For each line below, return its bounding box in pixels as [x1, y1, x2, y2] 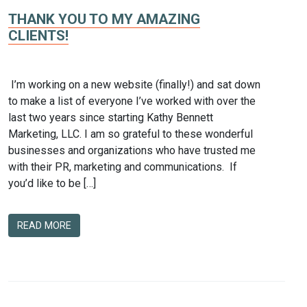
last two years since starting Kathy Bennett [8, 110, 213, 124]
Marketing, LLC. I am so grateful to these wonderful [8, 127, 253, 140]
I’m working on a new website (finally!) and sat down [8, 77, 260, 91]
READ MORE [17, 219, 71, 232]
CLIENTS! [8, 27, 69, 44]
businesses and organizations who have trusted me [8, 143, 256, 157]
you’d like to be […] [8, 176, 96, 190]
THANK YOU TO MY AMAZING [8, 10, 200, 27]
